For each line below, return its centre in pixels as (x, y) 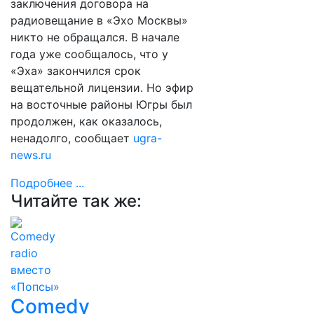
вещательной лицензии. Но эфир (102, 88)
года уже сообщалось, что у (89, 54)
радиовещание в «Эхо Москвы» (99, 20)
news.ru (31, 155)
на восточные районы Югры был (101, 104)
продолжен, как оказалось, (86, 121)
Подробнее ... (47, 183)
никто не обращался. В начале (95, 37)
